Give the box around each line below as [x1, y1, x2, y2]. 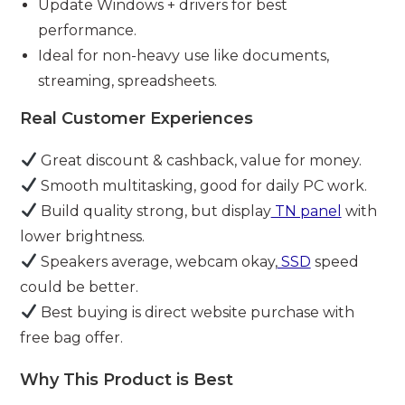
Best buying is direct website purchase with [36, 303, 354, 321]
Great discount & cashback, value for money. [36, 151, 362, 169]
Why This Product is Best [20, 369, 234, 390]
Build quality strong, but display [36, 202, 271, 220]
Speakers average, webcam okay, [36, 252, 278, 270]
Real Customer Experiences [20, 108, 254, 128]
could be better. [20, 278, 139, 296]
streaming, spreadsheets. [38, 71, 218, 89]
